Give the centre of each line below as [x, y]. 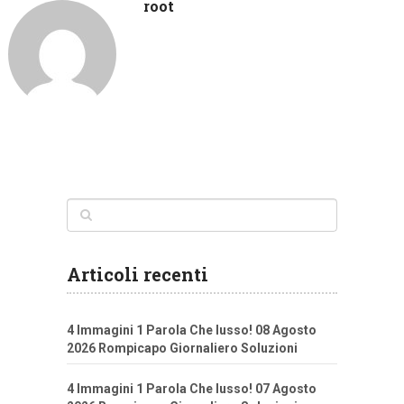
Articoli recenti [138, 275]
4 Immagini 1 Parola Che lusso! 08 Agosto [192, 331]
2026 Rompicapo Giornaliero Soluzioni [182, 349]
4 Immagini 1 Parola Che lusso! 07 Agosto [192, 389]
